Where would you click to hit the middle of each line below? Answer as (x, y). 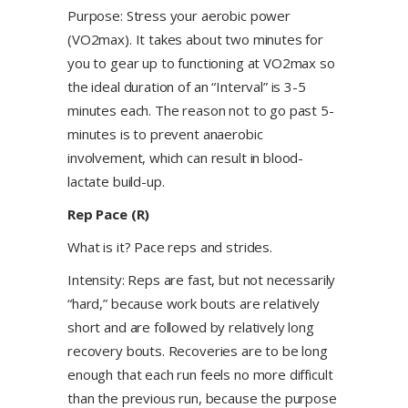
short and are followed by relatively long (191, 327)
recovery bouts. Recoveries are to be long (198, 351)
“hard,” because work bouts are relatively (194, 303)
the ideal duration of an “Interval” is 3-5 (187, 87)
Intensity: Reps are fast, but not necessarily (202, 280)
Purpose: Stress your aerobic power (179, 15)
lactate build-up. (116, 181)
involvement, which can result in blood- (186, 158)
